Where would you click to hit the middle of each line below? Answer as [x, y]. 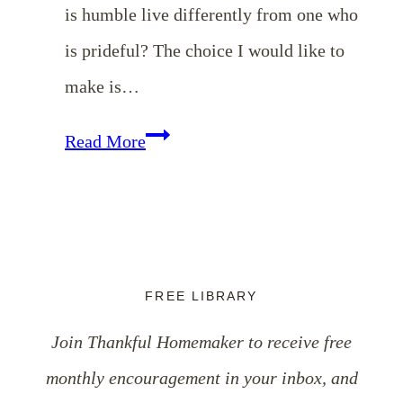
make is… [102, 86]
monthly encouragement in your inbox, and [201, 378]
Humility [178, 247]
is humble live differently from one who [211, 14]
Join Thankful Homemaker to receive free [201, 342]
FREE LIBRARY [201, 296]
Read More [105, 141]
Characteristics [200, 175]
